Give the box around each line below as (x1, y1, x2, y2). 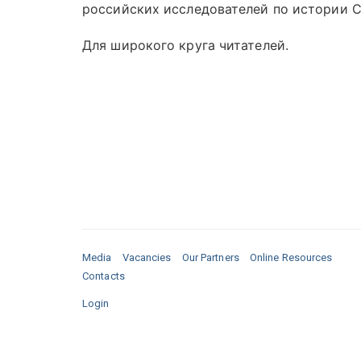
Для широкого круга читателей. (82, 36, 330, 53)
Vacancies (122, 251, 172, 263)
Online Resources (249, 251, 333, 263)
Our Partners (181, 251, 239, 263)
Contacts (82, 269, 125, 282)
